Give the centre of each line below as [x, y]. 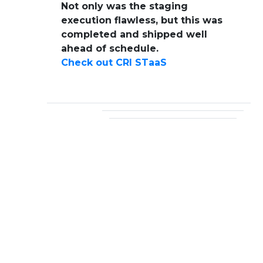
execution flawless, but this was [142, 21]
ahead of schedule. [110, 49]
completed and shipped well [134, 35]
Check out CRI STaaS [114, 63]
